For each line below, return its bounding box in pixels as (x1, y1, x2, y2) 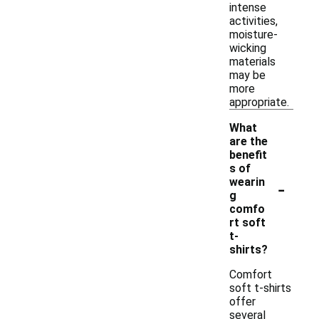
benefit (229, 148, 267, 162)
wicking (229, 41, 266, 55)
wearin (229, 175, 265, 189)
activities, (229, 14, 278, 28)
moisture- (229, 28, 278, 41)
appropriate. (229, 95, 289, 109)
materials (229, 55, 276, 68)
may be (229, 68, 266, 82)
